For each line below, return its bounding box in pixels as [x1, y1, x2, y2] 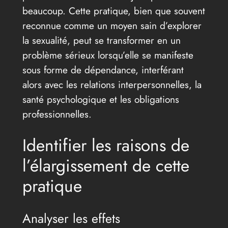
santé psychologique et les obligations [22, 92, 179, 106]
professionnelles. [22, 106, 92, 121]
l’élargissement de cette [22, 153, 189, 179]
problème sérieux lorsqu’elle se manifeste [22, 47, 193, 62]
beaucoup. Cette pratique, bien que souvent [22, 3, 205, 18]
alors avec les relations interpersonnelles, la [22, 77, 202, 92]
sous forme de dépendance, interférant [22, 62, 184, 77]
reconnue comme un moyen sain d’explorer [22, 18, 202, 33]
